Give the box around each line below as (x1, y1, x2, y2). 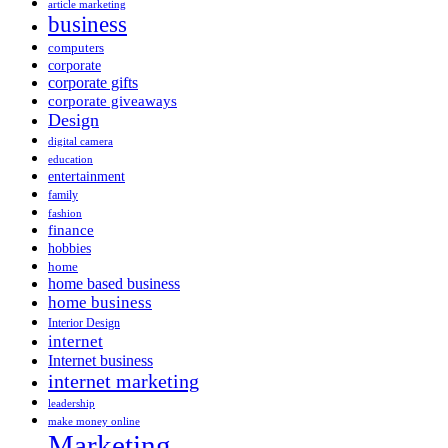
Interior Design (48, 315, 120, 330)
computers (48, 40, 104, 55)
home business (48, 292, 152, 312)
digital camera (48, 134, 113, 147)
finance (48, 221, 94, 238)
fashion (48, 206, 82, 219)
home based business (48, 274, 180, 292)
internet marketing (48, 369, 199, 392)
